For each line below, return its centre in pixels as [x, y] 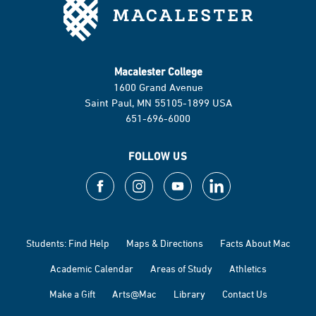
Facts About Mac [255, 243]
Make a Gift [72, 294]
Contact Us [244, 294]
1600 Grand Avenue [158, 87]
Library [189, 294]
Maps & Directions [164, 243]
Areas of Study [181, 268]
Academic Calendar [91, 268]
